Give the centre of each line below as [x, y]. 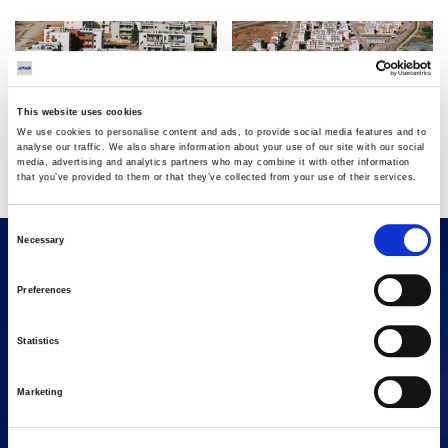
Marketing [40, 392]
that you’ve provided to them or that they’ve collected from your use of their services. [217, 177]
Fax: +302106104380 [224, 432]
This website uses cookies [80, 112]
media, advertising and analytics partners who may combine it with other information [213, 162]
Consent [25, 225]
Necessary [41, 239]
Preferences [44, 290]
